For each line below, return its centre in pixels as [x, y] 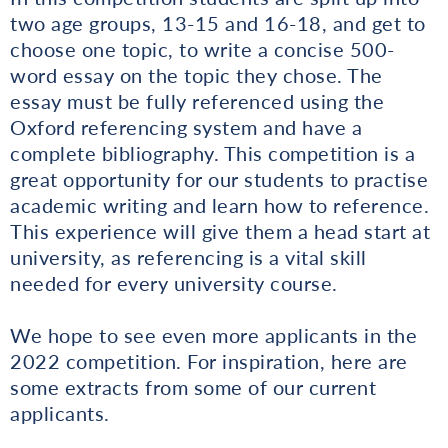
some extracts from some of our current [193, 386]
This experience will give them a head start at [220, 230]
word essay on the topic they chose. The [196, 74]
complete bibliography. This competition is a [212, 152]
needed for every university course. [174, 282]
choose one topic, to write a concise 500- [202, 48]
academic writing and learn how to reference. [219, 204]
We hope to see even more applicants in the [213, 334]
